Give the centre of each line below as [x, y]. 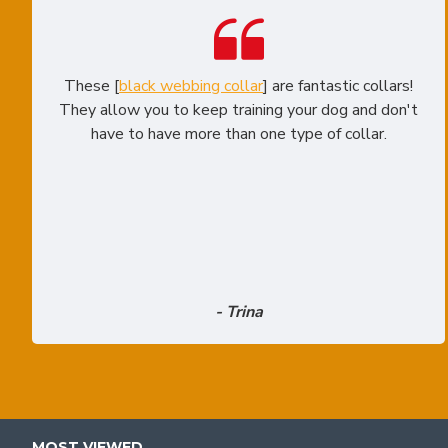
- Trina [238, 312]
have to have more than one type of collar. [238, 134]
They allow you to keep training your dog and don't [239, 110]
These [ [92, 86]
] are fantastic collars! [338, 86]
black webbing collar [191, 86]
